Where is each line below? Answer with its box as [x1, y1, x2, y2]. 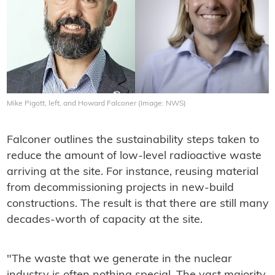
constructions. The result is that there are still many [6, 198, 269, 211]
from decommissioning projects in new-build [6, 182, 234, 195]
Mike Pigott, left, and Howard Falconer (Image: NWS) [6, 100, 186, 108]
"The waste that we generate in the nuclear [6, 254, 232, 266]
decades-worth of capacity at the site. [6, 214, 203, 227]
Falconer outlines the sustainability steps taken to [6, 134, 259, 147]
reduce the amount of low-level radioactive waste [6, 150, 261, 163]
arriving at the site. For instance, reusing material [6, 166, 258, 179]
